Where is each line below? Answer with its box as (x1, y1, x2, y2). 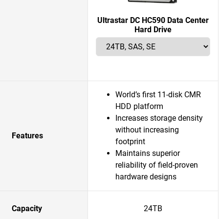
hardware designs (115, 172, 176, 181)
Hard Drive (134, 25, 172, 34)
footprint (115, 137, 145, 146)
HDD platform (115, 102, 163, 111)
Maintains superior (115, 149, 180, 158)
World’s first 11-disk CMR (115, 90, 201, 99)
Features (12, 131, 43, 140)
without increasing (115, 125, 179, 134)
